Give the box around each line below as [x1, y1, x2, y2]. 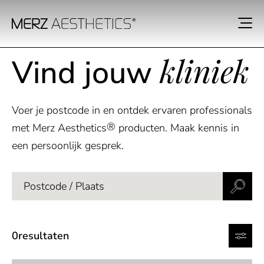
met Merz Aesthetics [12, 121, 107, 135]
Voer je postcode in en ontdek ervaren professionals [12, 103, 252, 117]
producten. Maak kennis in [115, 121, 239, 135]
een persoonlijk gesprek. [12, 138, 124, 153]
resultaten [18, 229, 69, 243]
